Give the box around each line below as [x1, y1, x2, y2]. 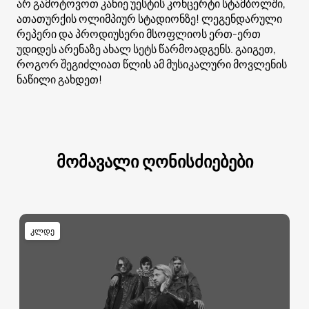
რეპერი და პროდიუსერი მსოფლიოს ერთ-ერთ [17, 26, 261, 42]
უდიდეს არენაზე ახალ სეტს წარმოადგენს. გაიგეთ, [17, 41, 276, 57]
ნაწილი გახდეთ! [17, 72, 102, 88]
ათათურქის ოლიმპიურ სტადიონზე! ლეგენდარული [17, 11, 282, 27]
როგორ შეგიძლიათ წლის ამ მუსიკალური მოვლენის [17, 57, 287, 72]
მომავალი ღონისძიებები [56, 150, 253, 173]
